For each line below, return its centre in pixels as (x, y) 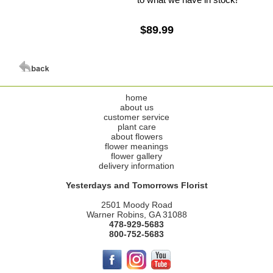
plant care (136, 126)
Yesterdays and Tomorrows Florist (136, 185)
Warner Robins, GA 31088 (136, 214)
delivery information (136, 165)
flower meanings (136, 146)
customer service (136, 117)
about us (136, 107)
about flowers (136, 136)
